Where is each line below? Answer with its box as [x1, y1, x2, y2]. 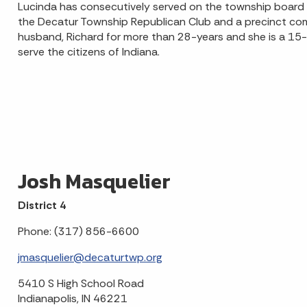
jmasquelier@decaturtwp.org [17, 250, 162, 265]
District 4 [17, 198, 66, 213]
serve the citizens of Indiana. [17, 45, 160, 60]
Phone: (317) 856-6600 [17, 224, 139, 239]
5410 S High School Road [17, 276, 144, 291]
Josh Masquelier [17, 166, 171, 197]
